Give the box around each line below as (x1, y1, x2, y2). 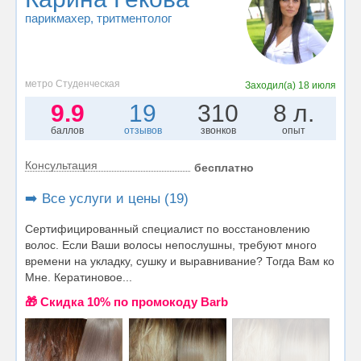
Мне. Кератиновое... (25, 270, 132, 284)
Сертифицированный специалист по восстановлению (25, 222, 310, 235)
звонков (200, 124, 236, 136)
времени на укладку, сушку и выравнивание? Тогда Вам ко (25, 254, 334, 268)
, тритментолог (90, 11, 172, 25)
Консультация (25, 158, 98, 172)
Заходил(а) (244, 79, 298, 91)
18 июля (297, 79, 336, 91)
